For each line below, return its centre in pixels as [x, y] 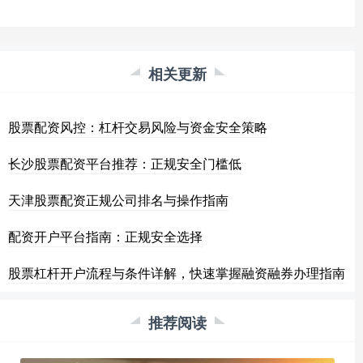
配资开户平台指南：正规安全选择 [105, 237]
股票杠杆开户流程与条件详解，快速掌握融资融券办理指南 [177, 273]
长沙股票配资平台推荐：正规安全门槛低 [125, 164]
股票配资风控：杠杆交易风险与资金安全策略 [138, 127]
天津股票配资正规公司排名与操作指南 [118, 200]
